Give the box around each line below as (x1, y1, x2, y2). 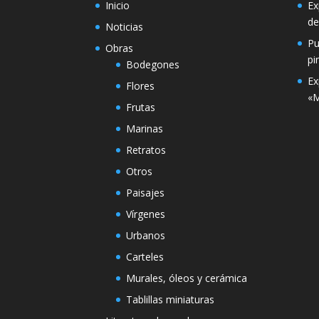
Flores (126, 78, 155, 93)
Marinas (126, 121, 164, 135)
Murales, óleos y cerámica (126, 271, 248, 285)
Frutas (126, 100, 156, 114)
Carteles (126, 249, 164, 263)
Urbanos (126, 228, 166, 242)
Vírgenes (126, 206, 166, 221)
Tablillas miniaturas (126, 292, 215, 306)
